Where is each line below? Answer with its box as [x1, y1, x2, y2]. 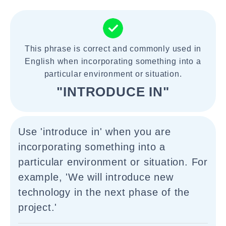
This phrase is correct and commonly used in [24, 44, 202, 53]
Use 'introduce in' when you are [18, 126, 171, 137]
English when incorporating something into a [25, 57, 201, 66]
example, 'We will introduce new [18, 172, 174, 183]
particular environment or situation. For [18, 156, 208, 167]
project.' [18, 202, 58, 213]
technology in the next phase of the [18, 187, 190, 198]
